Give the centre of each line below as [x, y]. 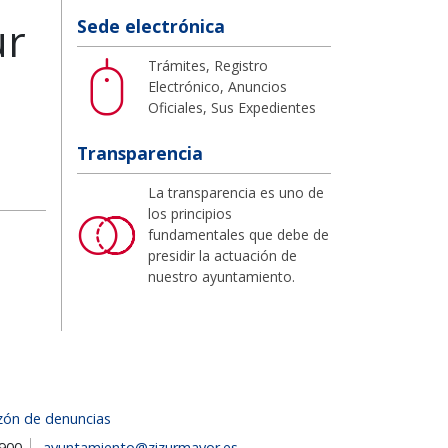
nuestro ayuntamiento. [221, 276]
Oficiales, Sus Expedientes [232, 107]
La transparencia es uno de [236, 192]
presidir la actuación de [222, 255]
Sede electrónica [151, 25]
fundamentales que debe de [238, 234]
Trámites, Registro [208, 65]
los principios [190, 213]
